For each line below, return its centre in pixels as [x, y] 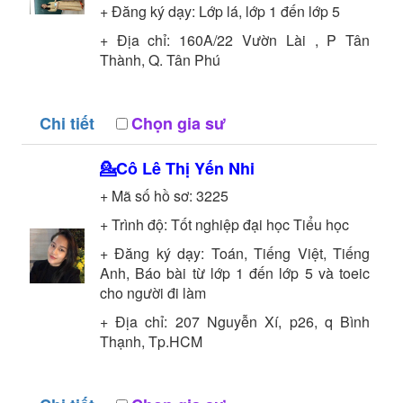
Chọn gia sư [178, 123]
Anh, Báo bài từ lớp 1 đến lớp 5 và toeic [235, 273]
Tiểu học [321, 224]
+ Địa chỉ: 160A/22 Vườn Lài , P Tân [235, 40]
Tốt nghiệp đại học [230, 224]
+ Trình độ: [135, 224]
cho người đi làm [152, 292]
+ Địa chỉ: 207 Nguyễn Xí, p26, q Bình [235, 321]
